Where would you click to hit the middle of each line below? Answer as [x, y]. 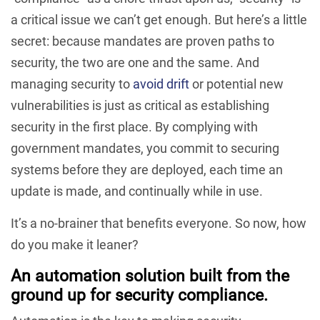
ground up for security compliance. [139, 295]
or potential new [236, 84]
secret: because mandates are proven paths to [142, 41]
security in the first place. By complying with [134, 127]
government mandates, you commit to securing [145, 148]
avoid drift [161, 84]
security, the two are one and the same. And [135, 62]
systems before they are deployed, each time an [147, 170]
